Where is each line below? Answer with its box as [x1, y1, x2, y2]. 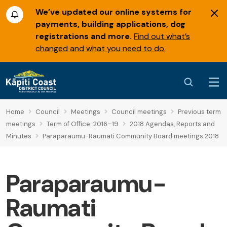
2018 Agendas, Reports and [130, 120, 215, 129]
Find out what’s [134, 31, 190, 42]
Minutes [6, 132, 31, 141]
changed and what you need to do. [35, 43, 166, 54]
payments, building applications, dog [35, 19, 185, 29]
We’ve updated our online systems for [35, 7, 192, 17]
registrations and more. [35, 31, 132, 42]
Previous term [178, 107, 221, 117]
